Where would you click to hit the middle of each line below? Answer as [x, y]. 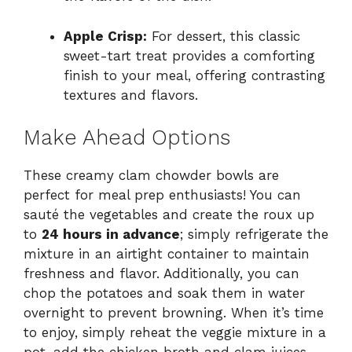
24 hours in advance [111, 235]
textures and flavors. [131, 95]
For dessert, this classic [224, 36]
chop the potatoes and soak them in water [164, 293]
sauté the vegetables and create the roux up [169, 215]
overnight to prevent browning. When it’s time [174, 313]
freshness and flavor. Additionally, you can [161, 274]
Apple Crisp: [105, 36]
